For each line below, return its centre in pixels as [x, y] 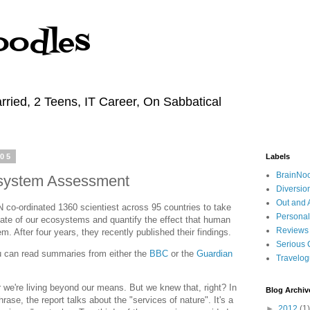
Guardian [215, 253]
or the [182, 253]
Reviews [292, 230]
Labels [278, 156]
